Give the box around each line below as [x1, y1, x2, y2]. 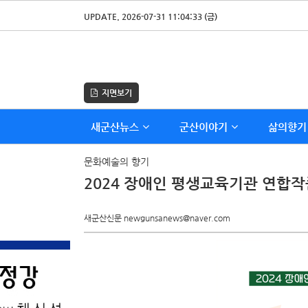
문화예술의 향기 [84, 156, 149, 167]
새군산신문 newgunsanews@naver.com [84, 213, 230, 223]
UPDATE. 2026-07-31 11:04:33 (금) [84, 12, 217, 21]
